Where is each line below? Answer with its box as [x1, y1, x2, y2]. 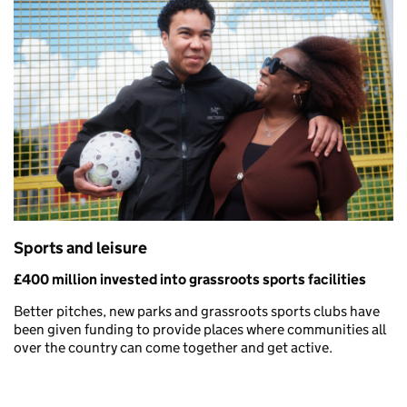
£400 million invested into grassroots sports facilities [14, 271, 366, 289]
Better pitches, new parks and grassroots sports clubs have [14, 303, 380, 321]
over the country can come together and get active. [14, 339, 333, 357]
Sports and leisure [14, 238, 147, 259]
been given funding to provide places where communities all [14, 321, 386, 339]
